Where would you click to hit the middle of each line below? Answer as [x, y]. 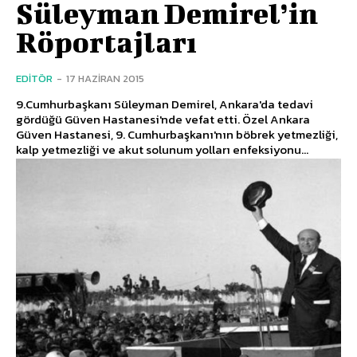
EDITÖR [34, 78]
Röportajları [106, 41]
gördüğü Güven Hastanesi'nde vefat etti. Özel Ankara [129, 119]
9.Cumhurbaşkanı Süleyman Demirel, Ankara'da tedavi [165, 104]
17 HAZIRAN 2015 [105, 78]
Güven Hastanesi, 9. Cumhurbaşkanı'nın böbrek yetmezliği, [177, 134]
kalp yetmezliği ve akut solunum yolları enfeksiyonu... [162, 149]
